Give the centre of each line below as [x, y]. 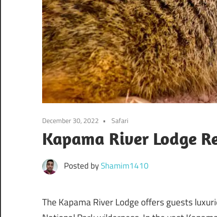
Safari [120, 121]
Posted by [82, 166]
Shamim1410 [124, 166]
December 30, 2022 [70, 121]
